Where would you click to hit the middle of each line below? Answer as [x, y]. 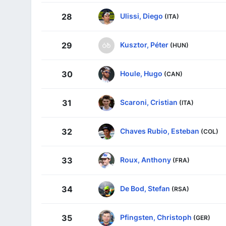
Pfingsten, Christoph [156, 217]
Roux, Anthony [146, 159]
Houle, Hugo [141, 73]
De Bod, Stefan [145, 188]
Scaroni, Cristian [149, 102]
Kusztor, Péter [144, 44]
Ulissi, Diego [142, 16]
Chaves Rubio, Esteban [160, 131]
